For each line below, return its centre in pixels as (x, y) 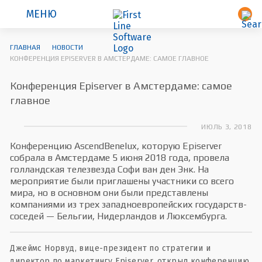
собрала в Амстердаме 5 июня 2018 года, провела (120, 158)
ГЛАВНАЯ (25, 47)
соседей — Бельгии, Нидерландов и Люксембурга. (119, 216)
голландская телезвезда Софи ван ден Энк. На (110, 169)
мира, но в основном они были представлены (109, 193)
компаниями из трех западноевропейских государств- (129, 204)
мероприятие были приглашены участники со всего (122, 181)
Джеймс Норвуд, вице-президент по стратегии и (111, 248)
